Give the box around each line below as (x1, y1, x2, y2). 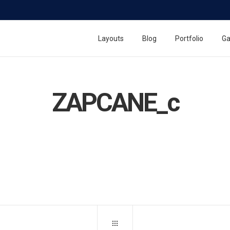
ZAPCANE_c (51, 88, 179, 118)
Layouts (98, 34, 124, 43)
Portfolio (175, 34, 203, 43)
